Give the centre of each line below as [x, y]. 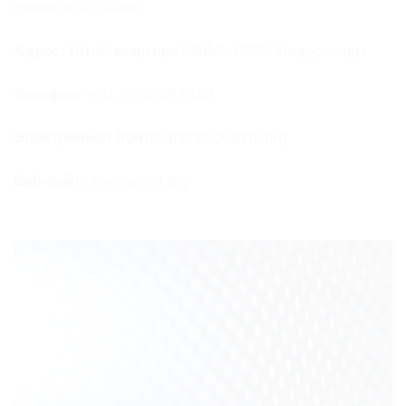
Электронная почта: [89, 138]
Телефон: [49, 94]
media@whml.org [225, 138]
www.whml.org [137, 181]
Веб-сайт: [50, 181]
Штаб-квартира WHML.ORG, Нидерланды [216, 51]
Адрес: [39, 51]
